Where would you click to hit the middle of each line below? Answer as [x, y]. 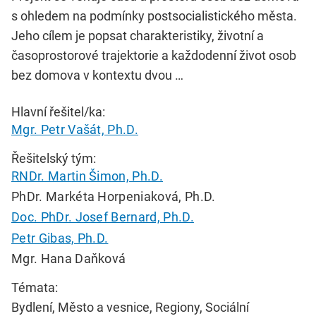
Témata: [35, 287]
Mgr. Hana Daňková [69, 258]
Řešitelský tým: [54, 159]
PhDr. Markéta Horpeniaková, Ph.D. [114, 197]
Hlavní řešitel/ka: [58, 112]
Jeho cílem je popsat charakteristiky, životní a [138, 36]
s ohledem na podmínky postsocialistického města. [154, 16]
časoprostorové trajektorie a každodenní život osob [154, 56]
